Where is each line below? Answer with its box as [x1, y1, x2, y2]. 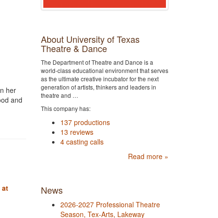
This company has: [40, 104, 91, 113]
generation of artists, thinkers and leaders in [40, 83, 156, 91]
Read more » [128, 151, 168, 162]
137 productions [60, 117, 110, 127]
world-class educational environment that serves [40, 66, 168, 75]
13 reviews [60, 127, 93, 137]
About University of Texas [40, 33, 140, 46]
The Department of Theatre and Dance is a [40, 58, 153, 67]
